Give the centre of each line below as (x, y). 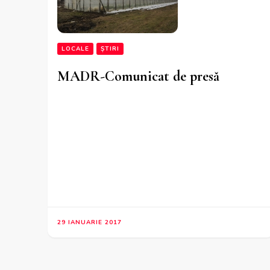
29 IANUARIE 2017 (89, 223)
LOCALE (75, 49)
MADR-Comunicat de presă (138, 76)
